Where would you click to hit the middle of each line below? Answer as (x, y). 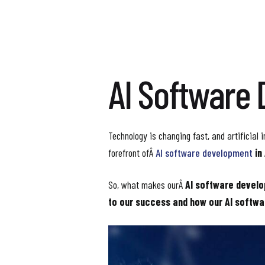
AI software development (204, 153)
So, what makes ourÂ (147, 185)
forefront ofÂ (132, 153)
